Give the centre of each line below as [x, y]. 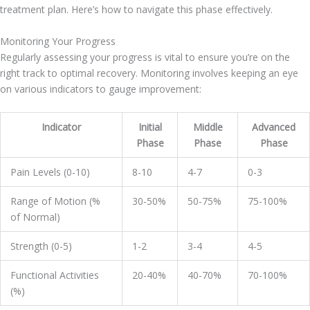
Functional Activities [55, 275]
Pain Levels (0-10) [50, 172]
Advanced [274, 127]
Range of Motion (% [55, 201]
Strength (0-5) [41, 246]
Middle [208, 127]
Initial [150, 127]
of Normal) [35, 217]
